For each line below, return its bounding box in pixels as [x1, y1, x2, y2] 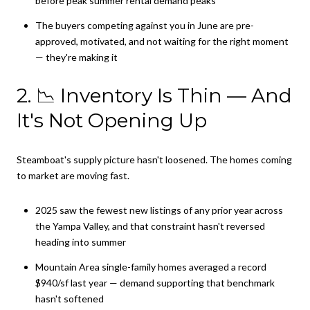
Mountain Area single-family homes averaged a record [35, 261, 266, 273]
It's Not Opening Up [17, 109, 207, 133]
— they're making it [35, 51, 118, 63]
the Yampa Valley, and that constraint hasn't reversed [35, 219, 265, 232]
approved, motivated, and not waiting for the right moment [35, 35, 289, 47]
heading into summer [35, 235, 126, 248]
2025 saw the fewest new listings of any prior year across [35, 203, 283, 216]
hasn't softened [35, 293, 104, 305]
